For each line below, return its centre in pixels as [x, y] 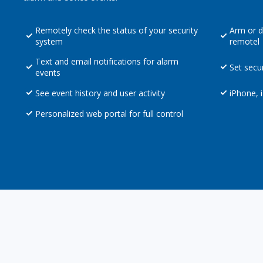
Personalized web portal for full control [109, 113]
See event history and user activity [100, 93]
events [48, 73]
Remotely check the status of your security [117, 31]
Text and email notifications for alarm [107, 62]
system [49, 42]
